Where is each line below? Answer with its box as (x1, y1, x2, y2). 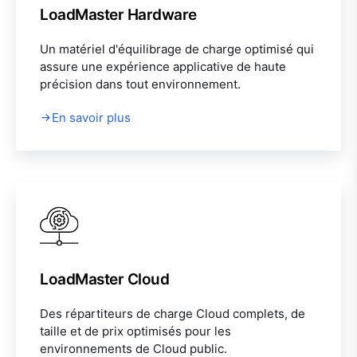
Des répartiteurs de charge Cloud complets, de (40, 305, 305, 321)
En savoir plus (52, 109, 131, 125)
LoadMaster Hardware (40, 5, 197, 24)
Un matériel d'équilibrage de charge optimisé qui (40, 41, 314, 57)
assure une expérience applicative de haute (40, 58, 286, 74)
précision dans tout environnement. (40, 76, 241, 92)
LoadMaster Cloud (40, 269, 170, 288)
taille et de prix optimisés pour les (40, 323, 231, 339)
